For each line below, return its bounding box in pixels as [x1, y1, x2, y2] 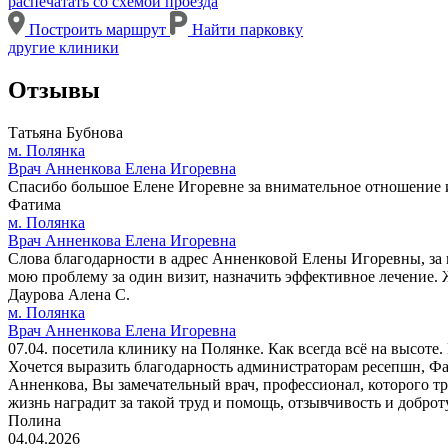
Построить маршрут [25, 21, 170, 39]
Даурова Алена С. [8, 286, 130, 304]
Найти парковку [188, 21, 303, 39]
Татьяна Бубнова [8, 124, 123, 142]
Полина [8, 412, 61, 430]
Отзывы [8, 77, 100, 104]
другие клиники [8, 39, 119, 57]
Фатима [8, 196, 61, 214]
